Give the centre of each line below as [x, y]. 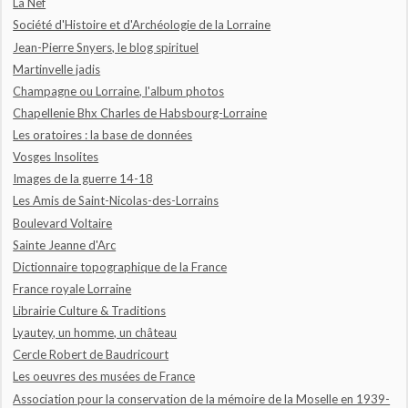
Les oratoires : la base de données [103, 135]
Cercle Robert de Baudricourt [91, 355]
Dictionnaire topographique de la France [120, 266]
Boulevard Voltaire [63, 223]
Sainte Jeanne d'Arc [65, 245]
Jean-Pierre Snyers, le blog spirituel [106, 47]
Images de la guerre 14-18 [83, 179]
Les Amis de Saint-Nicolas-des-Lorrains [116, 201]
